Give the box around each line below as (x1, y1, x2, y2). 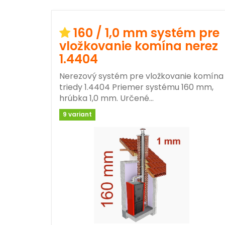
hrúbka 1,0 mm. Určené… (59, 92, 154, 104)
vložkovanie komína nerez (59, 37, 218, 54)
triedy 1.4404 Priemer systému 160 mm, (59, 81, 213, 93)
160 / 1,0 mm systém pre (73, 24, 219, 41)
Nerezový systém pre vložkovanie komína (59, 70, 223, 82)
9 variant (63, 110, 92, 119)
